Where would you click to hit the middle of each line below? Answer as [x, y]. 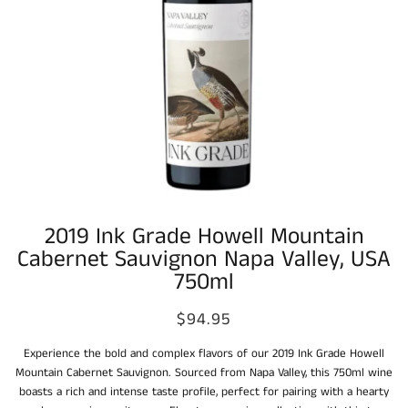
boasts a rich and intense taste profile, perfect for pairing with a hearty [204, 393]
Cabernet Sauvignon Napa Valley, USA [204, 259]
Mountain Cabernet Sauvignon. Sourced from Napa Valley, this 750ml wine [204, 373]
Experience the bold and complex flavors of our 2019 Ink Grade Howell [204, 354]
